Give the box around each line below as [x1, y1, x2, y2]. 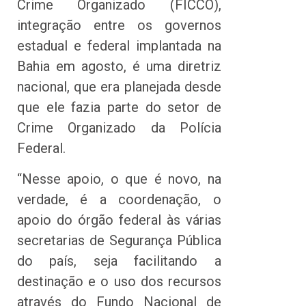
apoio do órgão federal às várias [17, 211, 221, 228]
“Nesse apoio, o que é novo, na [17, 170, 221, 187]
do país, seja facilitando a [17, 252, 221, 269]
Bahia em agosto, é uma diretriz [17, 58, 221, 75]
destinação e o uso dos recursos [17, 273, 221, 290]
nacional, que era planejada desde [17, 79, 221, 96]
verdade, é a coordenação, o [17, 191, 221, 208]
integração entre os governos [17, 17, 221, 34]
